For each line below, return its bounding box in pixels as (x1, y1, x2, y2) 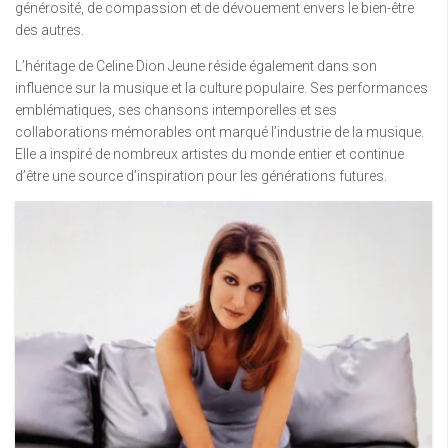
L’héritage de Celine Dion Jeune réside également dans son (15, 58, 377, 75)
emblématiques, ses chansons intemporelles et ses (15, 102, 337, 119)
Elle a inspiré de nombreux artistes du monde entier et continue (15, 146, 404, 163)
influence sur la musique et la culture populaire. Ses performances (15, 80, 428, 97)
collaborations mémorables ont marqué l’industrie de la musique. (15, 124, 424, 141)
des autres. (15, 22, 84, 39)
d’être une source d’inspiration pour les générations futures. (15, 168, 387, 185)
